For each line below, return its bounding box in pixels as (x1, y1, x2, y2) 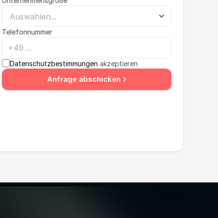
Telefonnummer (2, 27, 52, 36)
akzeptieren (98, 59, 138, 68)
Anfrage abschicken (47, 74, 121, 84)
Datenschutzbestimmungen (10, 59, 98, 68)
